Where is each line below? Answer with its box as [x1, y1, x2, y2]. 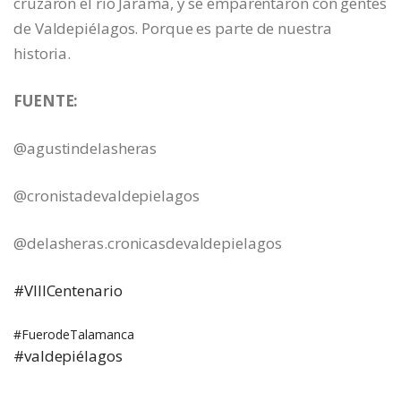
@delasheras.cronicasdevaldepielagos [13, 232, 282, 253]
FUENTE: [13, 90, 82, 111]
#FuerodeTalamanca [13, 325, 134, 343]
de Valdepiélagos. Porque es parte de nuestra [13, 17, 332, 38]
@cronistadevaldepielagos [13, 184, 200, 206]
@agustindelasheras [13, 137, 158, 158]
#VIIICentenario [13, 279, 123, 301]
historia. [13, 42, 72, 64]
